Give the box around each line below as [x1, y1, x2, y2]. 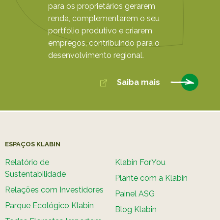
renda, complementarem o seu [48, 14, 160, 23]
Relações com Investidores [5, 185, 104, 194]
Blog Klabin [115, 204, 157, 214]
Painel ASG [115, 189, 155, 198]
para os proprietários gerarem [48, 1, 155, 11]
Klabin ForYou [115, 157, 165, 167]
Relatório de [5, 157, 49, 167]
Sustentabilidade [5, 169, 66, 179]
